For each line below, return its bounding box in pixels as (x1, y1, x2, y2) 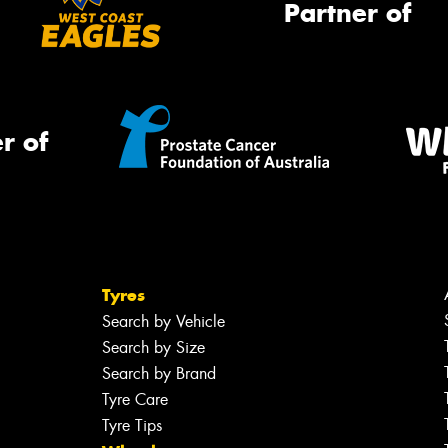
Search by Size (101, 337, 205, 359)
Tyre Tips (101, 415, 162, 437)
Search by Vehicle (101, 311, 225, 333)
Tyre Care (101, 389, 168, 411)
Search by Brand (101, 363, 216, 385)
